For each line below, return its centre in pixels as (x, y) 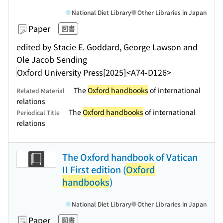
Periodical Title (38, 112)
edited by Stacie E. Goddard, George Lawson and (107, 47)
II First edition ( (94, 169)
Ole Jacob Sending (52, 59)
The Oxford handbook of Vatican (130, 157)
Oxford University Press (60, 72)
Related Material (41, 90)
